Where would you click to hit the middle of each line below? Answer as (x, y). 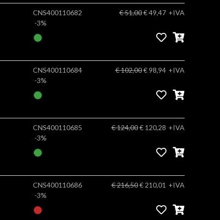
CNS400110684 (57, 70)
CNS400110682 (57, 13)
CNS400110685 (57, 127)
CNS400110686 (57, 185)
